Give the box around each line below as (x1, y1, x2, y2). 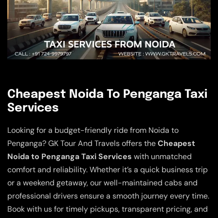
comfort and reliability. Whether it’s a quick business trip (7, 164, 208, 175)
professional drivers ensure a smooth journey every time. (7, 190, 209, 201)
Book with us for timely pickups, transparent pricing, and (7, 203, 208, 214)
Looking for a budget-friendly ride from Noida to (7, 125, 179, 135)
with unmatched (132, 151, 192, 162)
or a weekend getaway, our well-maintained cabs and (7, 177, 198, 188)
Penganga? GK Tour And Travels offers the (7, 138, 158, 148)
